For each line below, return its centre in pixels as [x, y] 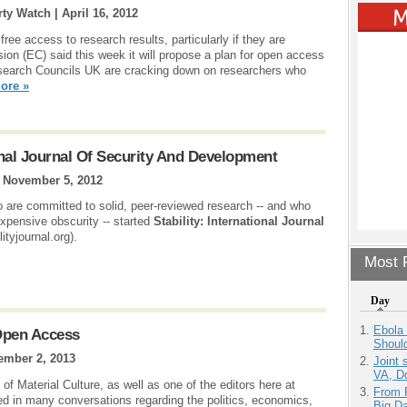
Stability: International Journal [239, 222]
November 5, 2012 [53, 180]
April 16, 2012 [100, 13]
